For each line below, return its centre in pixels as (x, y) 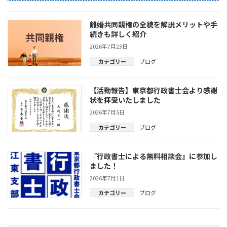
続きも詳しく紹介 (118, 34)
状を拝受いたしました (125, 100)
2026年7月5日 (107, 112)
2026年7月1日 (107, 178)
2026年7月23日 (109, 46)
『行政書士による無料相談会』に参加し (154, 156)
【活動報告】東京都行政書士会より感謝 (154, 90)
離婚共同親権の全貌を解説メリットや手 (154, 25)
